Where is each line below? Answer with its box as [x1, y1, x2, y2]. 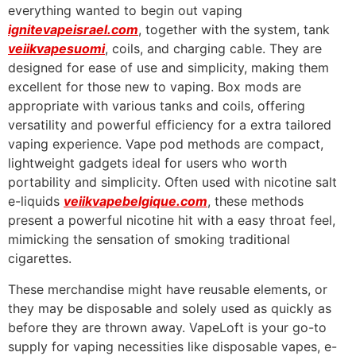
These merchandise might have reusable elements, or [8, 281, 327, 297]
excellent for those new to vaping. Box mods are [8, 79, 301, 95]
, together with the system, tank [138, 21, 330, 38]
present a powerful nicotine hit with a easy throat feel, [8, 212, 335, 229]
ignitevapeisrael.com [8, 21, 138, 38]
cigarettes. [8, 250, 72, 267]
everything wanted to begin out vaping [8, 2, 242, 19]
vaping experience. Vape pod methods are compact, [8, 136, 323, 153]
